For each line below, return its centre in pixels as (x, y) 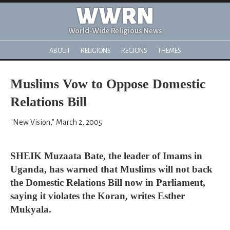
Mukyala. (31, 209)
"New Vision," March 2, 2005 (56, 122)
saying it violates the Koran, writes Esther (98, 196)
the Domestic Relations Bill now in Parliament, (108, 183)
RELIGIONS (95, 51)
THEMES (169, 51)
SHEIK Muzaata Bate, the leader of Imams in (106, 156)
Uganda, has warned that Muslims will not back (111, 169)
